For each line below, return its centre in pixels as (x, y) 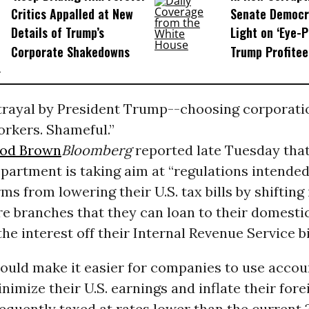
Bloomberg (96, 150)
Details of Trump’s (57, 33)
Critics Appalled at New (72, 14)
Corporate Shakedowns (70, 51)
